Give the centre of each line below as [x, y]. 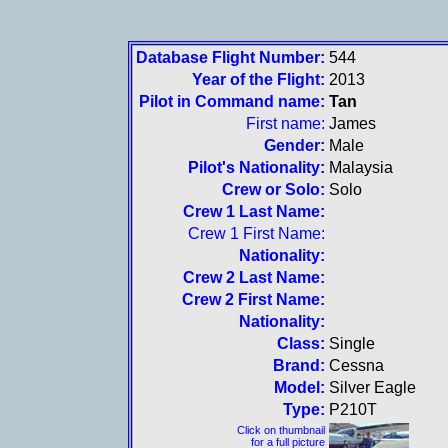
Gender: [294, 145]
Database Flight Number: [230, 57]
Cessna [356, 365]
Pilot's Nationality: [256, 167]
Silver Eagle [372, 387]
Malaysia [360, 167]
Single [351, 343]
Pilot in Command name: [231, 101]
